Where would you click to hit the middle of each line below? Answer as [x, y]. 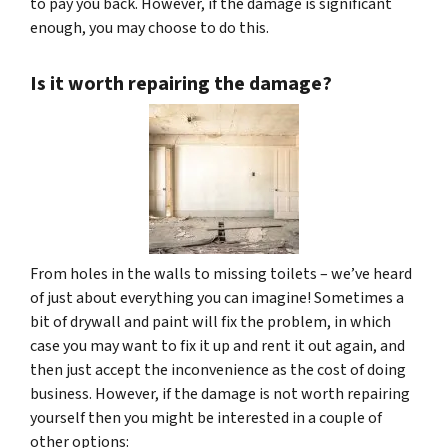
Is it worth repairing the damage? [181, 83]
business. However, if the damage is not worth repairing [220, 393]
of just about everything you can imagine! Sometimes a [217, 297]
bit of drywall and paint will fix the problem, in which [210, 321]
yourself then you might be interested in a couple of [206, 417]
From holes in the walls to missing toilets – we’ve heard [221, 273]
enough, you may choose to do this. [149, 27]
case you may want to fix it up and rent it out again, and [217, 345]
